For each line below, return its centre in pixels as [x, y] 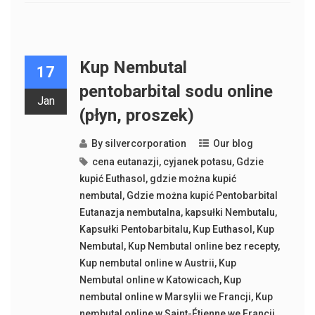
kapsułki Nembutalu [230, 212]
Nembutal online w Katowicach [149, 279]
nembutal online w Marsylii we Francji [165, 296]
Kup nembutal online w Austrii [147, 263]
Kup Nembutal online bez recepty [202, 246]
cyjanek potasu [197, 161]
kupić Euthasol [112, 178]
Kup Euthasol [222, 229]
